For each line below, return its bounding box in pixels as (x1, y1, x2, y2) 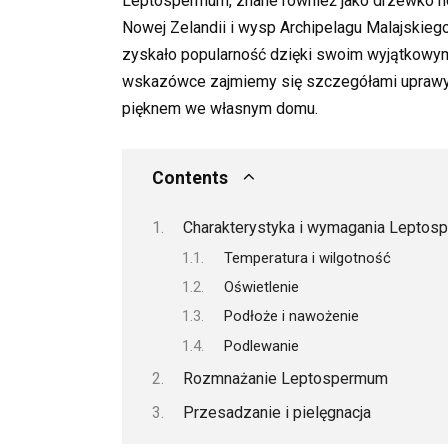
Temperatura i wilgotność (223, 248, 391, 267)
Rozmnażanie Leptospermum (182, 369, 388, 389)
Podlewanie (223, 336, 299, 355)
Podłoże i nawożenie (223, 307, 359, 326)
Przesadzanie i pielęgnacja (182, 402, 371, 422)
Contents (152, 167, 228, 188)
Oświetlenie (223, 277, 299, 296)
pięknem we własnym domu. (122, 98, 318, 118)
